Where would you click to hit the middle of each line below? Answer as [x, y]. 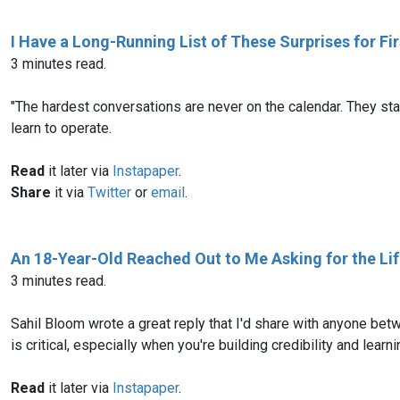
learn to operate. [61, 128]
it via [69, 192]
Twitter [109, 192]
